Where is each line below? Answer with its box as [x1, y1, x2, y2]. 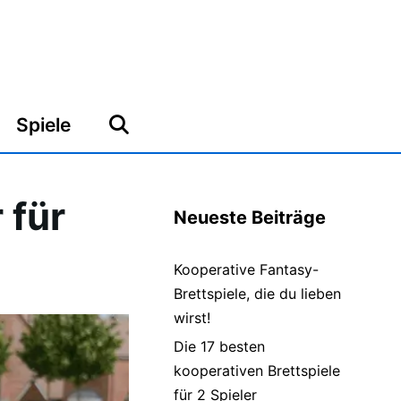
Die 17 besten [174, 337, 265, 355]
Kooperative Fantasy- [174, 260, 319, 278]
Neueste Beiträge [174, 207, 326, 228]
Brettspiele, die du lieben [174, 285, 341, 303]
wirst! [174, 309, 210, 327]
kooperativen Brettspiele [174, 362, 340, 380]
